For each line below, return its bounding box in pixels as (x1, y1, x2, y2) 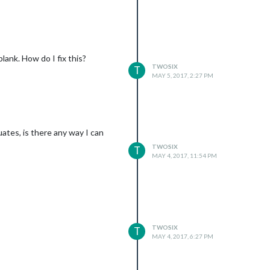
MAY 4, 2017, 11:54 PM (152, 152, 217, 159)
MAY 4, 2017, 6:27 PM (152, 232, 213, 240)
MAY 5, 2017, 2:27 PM (152, 71, 213, 79)
